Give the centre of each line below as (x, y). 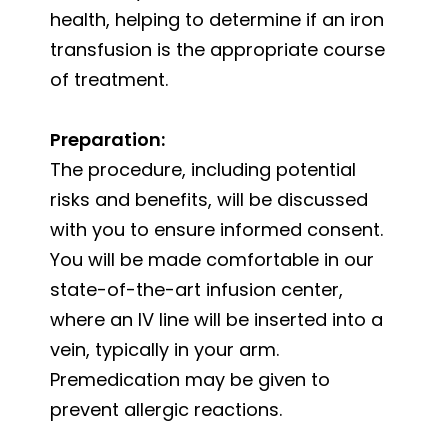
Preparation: (107, 139)
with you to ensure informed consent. (216, 229)
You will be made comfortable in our (212, 259)
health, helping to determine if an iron (217, 19)
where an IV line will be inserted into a (216, 319)
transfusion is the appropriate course (217, 49)
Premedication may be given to (190, 379)
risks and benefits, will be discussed (209, 199)
